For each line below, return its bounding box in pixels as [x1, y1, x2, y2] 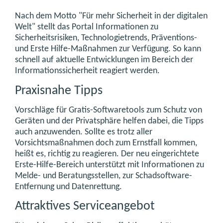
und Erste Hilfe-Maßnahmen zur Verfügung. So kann [15, 44, 201, 54]
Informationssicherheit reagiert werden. [15, 66, 160, 76]
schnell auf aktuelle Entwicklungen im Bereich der [15, 55, 193, 65]
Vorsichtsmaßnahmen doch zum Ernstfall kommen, [15, 138, 197, 148]
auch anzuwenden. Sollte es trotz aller [15, 127, 152, 137]
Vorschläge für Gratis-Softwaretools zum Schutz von [15, 105, 202, 115]
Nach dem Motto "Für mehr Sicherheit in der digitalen [15, 11, 208, 21]
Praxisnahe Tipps [15, 84, 103, 97]
